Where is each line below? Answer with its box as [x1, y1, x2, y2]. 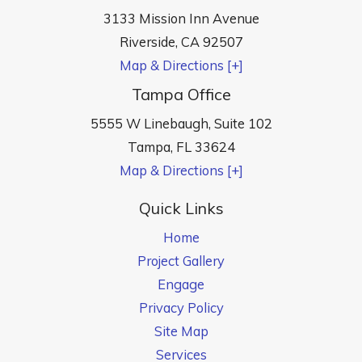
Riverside [119, 32, 175, 50]
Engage [158, 276, 204, 293]
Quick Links [138, 198, 224, 219]
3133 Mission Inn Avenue [103, 9, 259, 27]
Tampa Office [131, 83, 231, 104]
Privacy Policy [138, 299, 224, 317]
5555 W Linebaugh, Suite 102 [90, 114, 272, 132]
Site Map [154, 322, 208, 340]
